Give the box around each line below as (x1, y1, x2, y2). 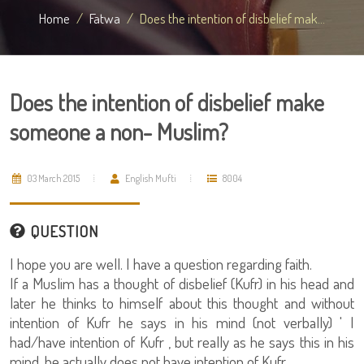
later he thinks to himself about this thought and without (10, 292, 354, 313)
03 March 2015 (25, 172, 80, 184)
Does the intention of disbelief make (10, 88, 324, 117)
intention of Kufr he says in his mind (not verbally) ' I (10, 312, 354, 332)
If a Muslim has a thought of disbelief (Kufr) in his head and (10, 273, 354, 293)
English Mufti (123, 172, 176, 184)
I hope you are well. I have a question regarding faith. (10, 253, 312, 274)
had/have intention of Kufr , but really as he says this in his (10, 331, 354, 352)
